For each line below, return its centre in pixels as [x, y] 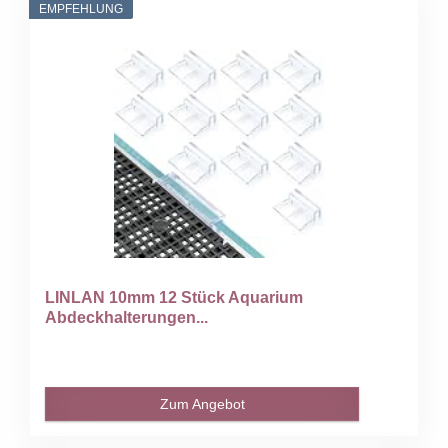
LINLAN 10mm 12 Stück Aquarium [174, 297]
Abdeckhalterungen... [127, 317]
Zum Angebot [202, 403]
